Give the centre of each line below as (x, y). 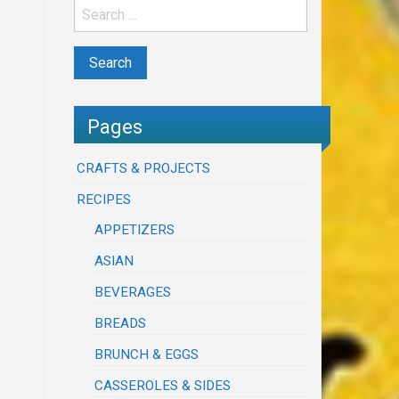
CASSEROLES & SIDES (163, 386)
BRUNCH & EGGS (147, 355)
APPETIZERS (135, 230)
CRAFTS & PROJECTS (144, 169)
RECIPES (104, 200)
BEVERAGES (133, 293)
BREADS (121, 324)
